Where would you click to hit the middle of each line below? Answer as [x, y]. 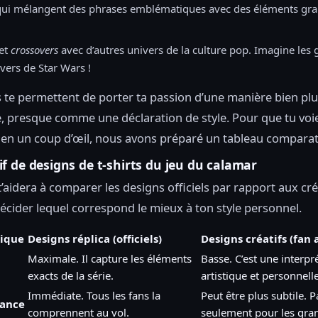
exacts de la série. [71, 276]
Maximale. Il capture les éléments [110, 259]
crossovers [34, 50]
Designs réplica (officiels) [95, 239]
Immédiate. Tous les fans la [94, 296]
